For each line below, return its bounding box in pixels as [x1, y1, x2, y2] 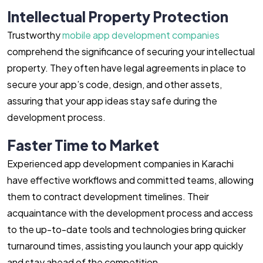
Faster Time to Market [7, 136, 159, 154]
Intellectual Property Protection [7, 8, 228, 25]
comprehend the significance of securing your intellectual [7, 45, 255, 58]
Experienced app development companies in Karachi [7, 157, 234, 170]
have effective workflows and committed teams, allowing [7, 174, 254, 186]
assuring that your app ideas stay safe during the [7, 95, 217, 107]
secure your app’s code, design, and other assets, [7, 78, 222, 90]
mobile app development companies [62, 29, 220, 41]
